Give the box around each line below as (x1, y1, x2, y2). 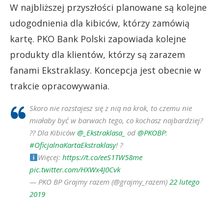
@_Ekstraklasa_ (77, 128, 125, 137)
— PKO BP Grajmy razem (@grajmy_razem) (29, 177, 169, 187)
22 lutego (169, 177, 199, 187)
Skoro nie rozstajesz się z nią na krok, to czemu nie (29, 103, 192, 113)
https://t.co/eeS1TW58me (62, 152, 143, 162)
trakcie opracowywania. (10, 80, 110, 92)
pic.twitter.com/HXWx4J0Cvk (29, 165, 120, 174)
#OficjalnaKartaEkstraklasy (29, 140, 116, 150)
